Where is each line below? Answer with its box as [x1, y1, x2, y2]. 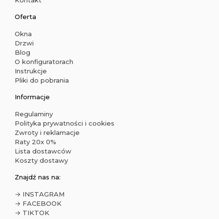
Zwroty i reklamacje [15, 129, 80, 136]
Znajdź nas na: [15, 173, 61, 181]
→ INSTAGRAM [15, 190, 65, 198]
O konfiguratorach [15, 58, 73, 66]
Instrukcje [15, 67, 47, 75]
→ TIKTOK [15, 209, 49, 217]
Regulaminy [15, 110, 53, 118]
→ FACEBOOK [15, 199, 62, 207]
